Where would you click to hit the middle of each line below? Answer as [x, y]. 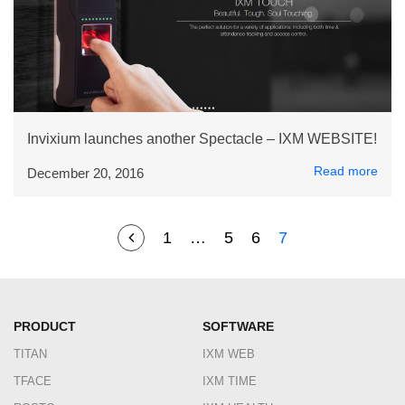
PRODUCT [45, 326]
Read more [346, 171]
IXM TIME [230, 381]
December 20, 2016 [85, 173]
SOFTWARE [238, 326]
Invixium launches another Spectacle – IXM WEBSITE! [202, 139]
